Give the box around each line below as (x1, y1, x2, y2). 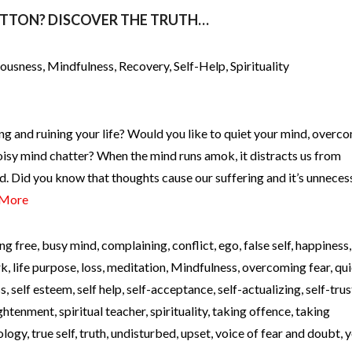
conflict (172, 236, 214, 252)
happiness (295, 236, 349, 252)
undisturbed (111, 324, 176, 340)
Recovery (119, 57, 169, 73)
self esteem (11, 280, 72, 296)
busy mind (42, 236, 97, 252)
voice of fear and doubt (215, 324, 340, 340)
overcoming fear (242, 258, 330, 274)
